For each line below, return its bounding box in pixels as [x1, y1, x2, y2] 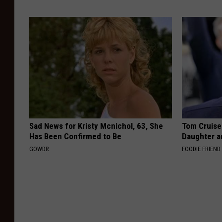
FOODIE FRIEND [182, 145, 221, 153]
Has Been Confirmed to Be [29, 131, 121, 141]
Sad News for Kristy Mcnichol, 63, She [29, 120, 163, 131]
